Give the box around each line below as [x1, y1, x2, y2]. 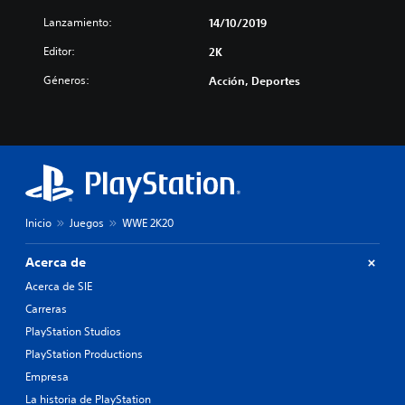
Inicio [25, 215, 52, 231]
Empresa [25, 369, 69, 384]
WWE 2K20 [122, 215, 174, 231]
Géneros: [43, 72, 89, 88]
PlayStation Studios [25, 324, 121, 339]
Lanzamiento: [43, 14, 112, 30]
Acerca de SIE [25, 278, 92, 294]
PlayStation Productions [25, 346, 143, 362]
